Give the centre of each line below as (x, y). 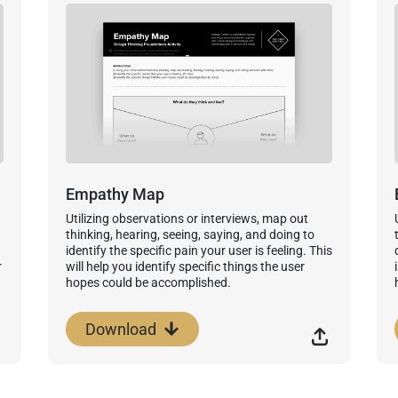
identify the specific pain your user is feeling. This (199, 250)
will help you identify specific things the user (185, 266)
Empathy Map (115, 194)
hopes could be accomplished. (148, 282)
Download (120, 329)
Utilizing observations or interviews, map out (187, 218)
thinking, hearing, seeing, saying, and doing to (190, 234)
